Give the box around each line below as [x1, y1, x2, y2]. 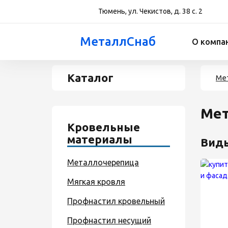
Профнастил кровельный [67, 196, 165, 206]
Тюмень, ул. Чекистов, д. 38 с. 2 [98, 7, 203, 15]
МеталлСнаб [80, 35, 156, 48]
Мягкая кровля [67, 177, 125, 186]
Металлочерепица [67, 158, 139, 167]
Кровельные [67, 121, 140, 133]
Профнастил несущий [67, 216, 151, 225]
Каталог [67, 71, 113, 84]
